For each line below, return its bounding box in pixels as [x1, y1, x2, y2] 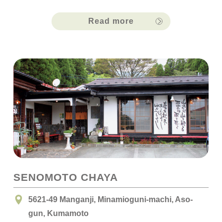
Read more [88, 16, 134, 25]
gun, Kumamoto [28, 209, 89, 218]
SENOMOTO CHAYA [13, 171, 118, 183]
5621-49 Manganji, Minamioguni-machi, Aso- [28, 195, 193, 204]
